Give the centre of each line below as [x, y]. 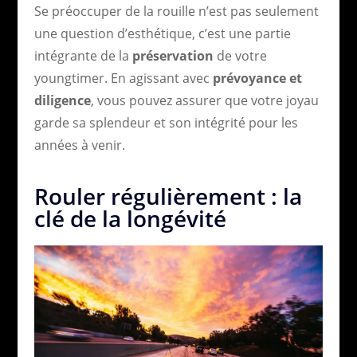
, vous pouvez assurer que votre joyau [204, 100]
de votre [240, 55]
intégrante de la [83, 55]
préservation [173, 55]
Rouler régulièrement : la [168, 196]
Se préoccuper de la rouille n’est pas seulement [176, 11]
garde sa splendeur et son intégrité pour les [166, 122]
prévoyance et [257, 78]
